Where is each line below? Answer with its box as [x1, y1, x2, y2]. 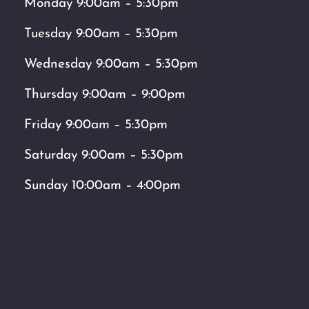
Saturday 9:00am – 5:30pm [24, 148, 184, 162]
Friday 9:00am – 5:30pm [24, 118, 168, 132]
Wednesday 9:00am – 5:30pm [24, 57, 199, 71]
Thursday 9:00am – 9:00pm [24, 88, 186, 101]
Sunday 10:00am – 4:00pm [24, 179, 181, 192]
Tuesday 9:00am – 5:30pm [24, 27, 179, 41]
